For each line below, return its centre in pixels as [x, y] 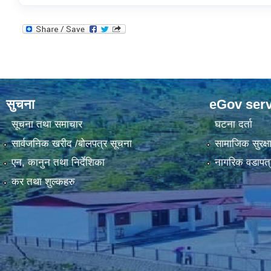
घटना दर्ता [233, 125]
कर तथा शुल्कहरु [43, 181]
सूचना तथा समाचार [47, 125]
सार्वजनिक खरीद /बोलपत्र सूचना [71, 143]
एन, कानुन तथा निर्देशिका [58, 163]
